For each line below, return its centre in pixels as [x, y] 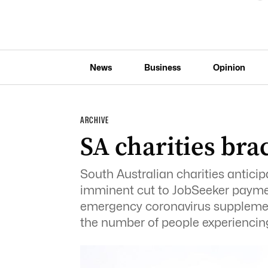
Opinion [229, 67]
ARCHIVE [94, 120]
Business [162, 67]
